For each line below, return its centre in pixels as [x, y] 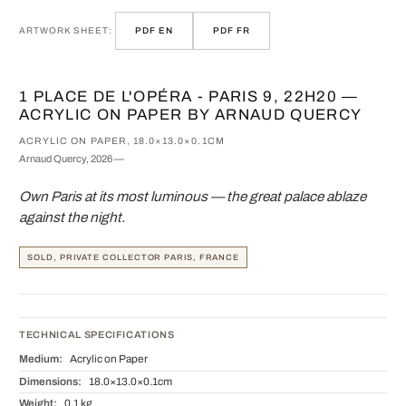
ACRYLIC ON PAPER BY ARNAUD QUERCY [191, 115]
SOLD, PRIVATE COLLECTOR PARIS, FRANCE [134, 258]
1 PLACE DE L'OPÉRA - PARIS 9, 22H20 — [189, 97]
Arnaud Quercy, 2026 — [72, 159]
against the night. [72, 217]
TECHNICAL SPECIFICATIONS [97, 335]
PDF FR [232, 31]
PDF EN [155, 31]
